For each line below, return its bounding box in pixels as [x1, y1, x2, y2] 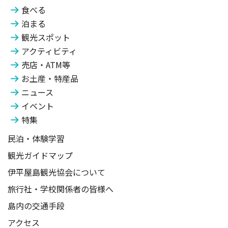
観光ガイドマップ [8, 149, 73, 162]
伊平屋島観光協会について [8, 166, 105, 179]
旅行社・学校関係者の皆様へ [8, 183, 113, 195]
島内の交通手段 [8, 199, 65, 212]
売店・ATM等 [21, 59, 70, 71]
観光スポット [21, 31, 70, 44]
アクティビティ [21, 45, 77, 58]
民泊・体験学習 [8, 132, 65, 145]
